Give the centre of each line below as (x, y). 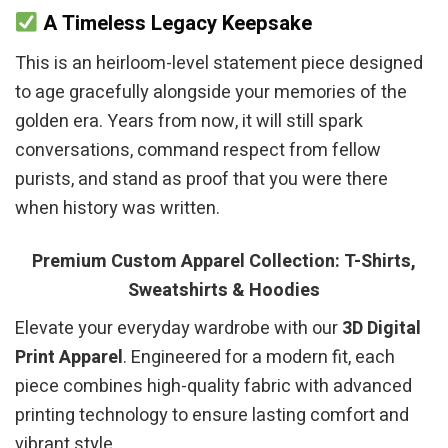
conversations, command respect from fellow (198, 151)
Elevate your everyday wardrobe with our (178, 328)
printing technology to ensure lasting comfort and (212, 415)
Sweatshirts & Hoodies (224, 290)
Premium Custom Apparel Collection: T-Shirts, (224, 261)
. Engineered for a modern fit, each (259, 357)
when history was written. (117, 209)
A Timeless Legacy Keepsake (175, 24)
